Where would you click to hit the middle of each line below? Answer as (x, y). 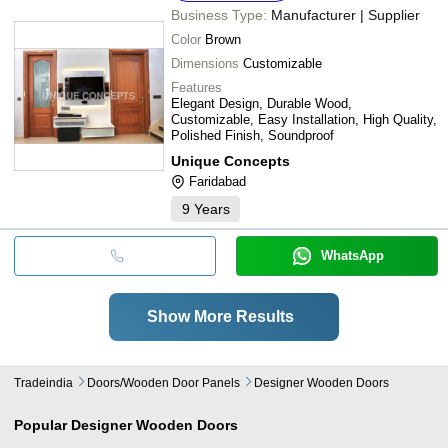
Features (196, 87)
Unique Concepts (230, 160)
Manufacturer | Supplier (345, 14)
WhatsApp (352, 255)
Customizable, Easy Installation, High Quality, (304, 119)
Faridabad (217, 181)
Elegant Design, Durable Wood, (261, 103)
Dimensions (205, 63)
